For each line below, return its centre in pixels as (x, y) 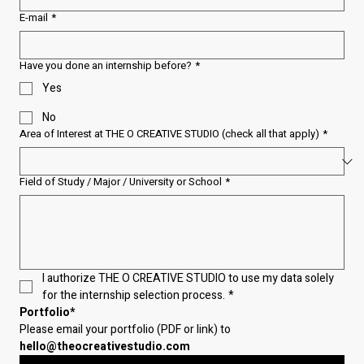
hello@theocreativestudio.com (105, 347)
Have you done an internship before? (106, 66)
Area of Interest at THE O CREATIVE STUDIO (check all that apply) (169, 134)
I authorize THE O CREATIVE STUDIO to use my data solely (188, 279)
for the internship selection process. (134, 296)
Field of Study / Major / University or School (121, 182)
